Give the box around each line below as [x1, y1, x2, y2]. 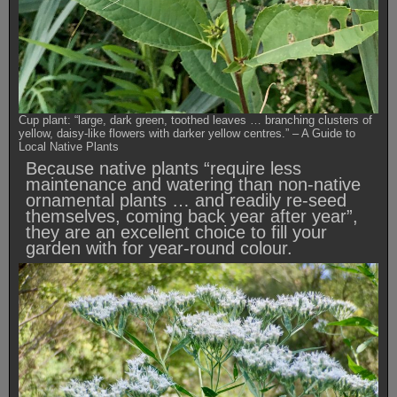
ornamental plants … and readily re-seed [26, 191, 346, 211]
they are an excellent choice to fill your [26, 222, 327, 243]
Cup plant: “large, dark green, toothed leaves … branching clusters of [19, 113, 372, 128]
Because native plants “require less [26, 159, 301, 179]
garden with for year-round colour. [26, 238, 298, 259]
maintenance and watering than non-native [26, 175, 361, 195]
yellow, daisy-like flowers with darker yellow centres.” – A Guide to [19, 127, 355, 141]
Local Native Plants [19, 140, 119, 154]
